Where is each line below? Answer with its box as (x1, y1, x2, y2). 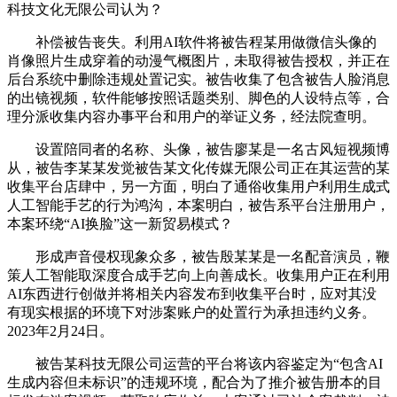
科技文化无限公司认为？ (7, 2, 163, 18)
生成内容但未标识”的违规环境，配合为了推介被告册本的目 (7, 375, 382, 391)
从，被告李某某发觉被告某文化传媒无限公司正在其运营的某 (7, 160, 390, 176)
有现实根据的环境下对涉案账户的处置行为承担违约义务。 (7, 305, 376, 321)
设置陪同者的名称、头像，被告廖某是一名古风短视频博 (7, 142, 390, 158)
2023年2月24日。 (7, 323, 113, 339)
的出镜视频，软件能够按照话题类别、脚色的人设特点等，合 (7, 90, 390, 106)
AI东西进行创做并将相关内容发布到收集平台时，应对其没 (7, 286, 377, 302)
